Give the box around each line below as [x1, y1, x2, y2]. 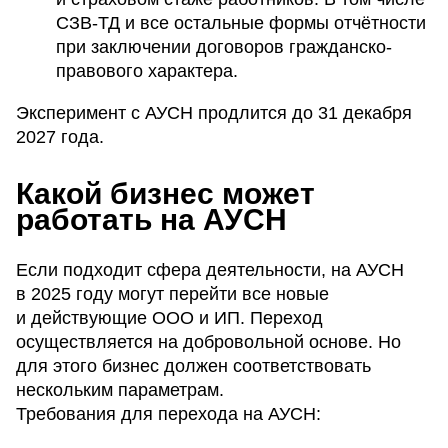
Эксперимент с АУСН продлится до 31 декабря [16, 102, 412, 123]
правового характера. [56, 60, 238, 81]
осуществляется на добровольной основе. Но [16, 331, 401, 352]
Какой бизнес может [16, 176, 315, 210]
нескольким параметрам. [16, 379, 224, 400]
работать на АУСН [16, 202, 287, 236]
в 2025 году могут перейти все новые [16, 283, 329, 304]
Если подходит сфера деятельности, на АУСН [16, 259, 404, 280]
